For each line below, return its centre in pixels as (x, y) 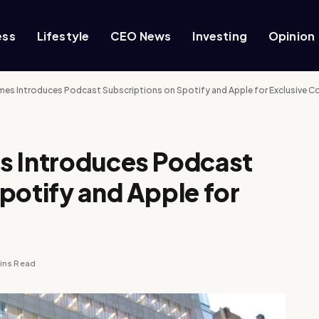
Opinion (292, 36)
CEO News (141, 36)
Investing (220, 36)
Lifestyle (63, 36)
